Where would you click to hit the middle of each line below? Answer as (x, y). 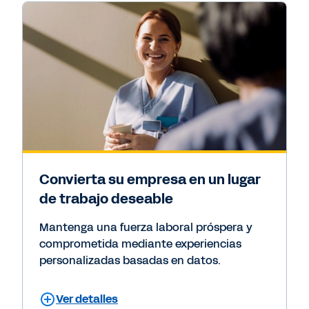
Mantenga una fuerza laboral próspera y (146, 228)
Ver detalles (87, 299)
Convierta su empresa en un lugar (150, 180)
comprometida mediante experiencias (140, 244)
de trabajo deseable (106, 199)
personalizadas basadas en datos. (130, 261)
